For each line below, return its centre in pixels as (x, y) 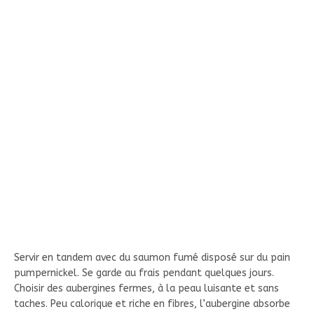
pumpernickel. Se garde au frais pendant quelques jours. (144, 273)
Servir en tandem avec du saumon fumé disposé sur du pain (152, 257)
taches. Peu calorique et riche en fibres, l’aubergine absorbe (152, 303)
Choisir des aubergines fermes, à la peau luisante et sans (146, 288)
